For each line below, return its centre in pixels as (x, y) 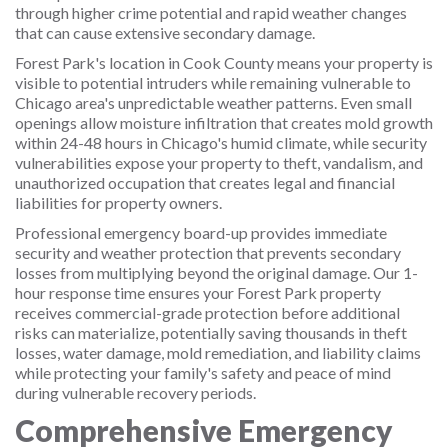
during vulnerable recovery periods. (135, 392)
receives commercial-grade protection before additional (207, 312)
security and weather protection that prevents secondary (208, 252)
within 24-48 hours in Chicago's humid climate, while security (221, 142)
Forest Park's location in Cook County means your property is (224, 62)
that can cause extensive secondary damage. (165, 32)
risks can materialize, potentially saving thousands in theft (211, 332)
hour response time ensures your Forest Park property (198, 292)
